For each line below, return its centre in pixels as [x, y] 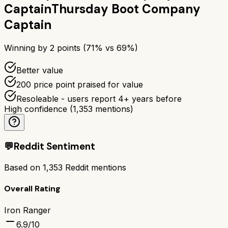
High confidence [36, 109]
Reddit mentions [94, 167]
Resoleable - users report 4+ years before [99, 98]
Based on [23, 167]
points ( [70, 48]
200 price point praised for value [80, 84]
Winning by [27, 48]
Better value [40, 70]
